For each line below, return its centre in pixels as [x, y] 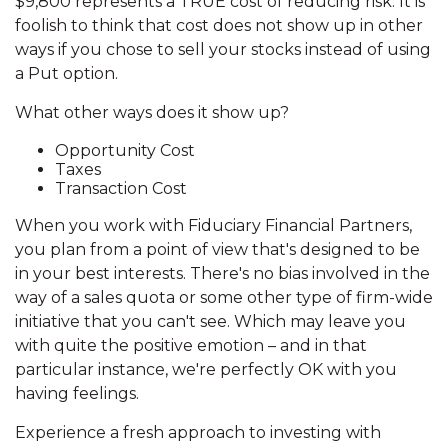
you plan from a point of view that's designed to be [217, 249]
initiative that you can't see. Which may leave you [210, 321]
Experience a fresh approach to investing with [198, 432]
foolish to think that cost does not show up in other [219, 25]
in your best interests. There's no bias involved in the [222, 273]
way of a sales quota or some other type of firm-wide [224, 297]
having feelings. [77, 393]
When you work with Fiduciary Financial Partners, [213, 225]
